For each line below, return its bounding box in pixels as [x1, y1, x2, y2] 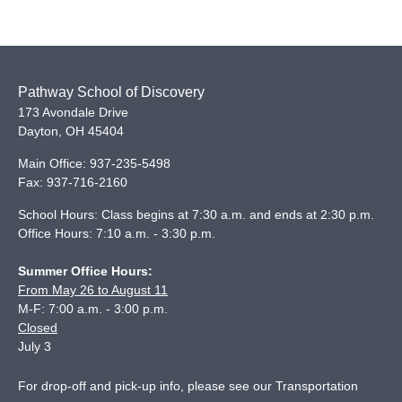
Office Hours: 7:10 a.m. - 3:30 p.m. [18, 226, 215, 240]
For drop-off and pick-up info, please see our [18, 379, 275, 393]
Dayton [18, 124, 58, 138]
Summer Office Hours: [18, 264, 153, 278]
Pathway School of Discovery [18, 84, 205, 100]
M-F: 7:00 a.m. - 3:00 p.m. [18, 301, 168, 316]
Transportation [275, 379, 358, 393]
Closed [18, 320, 57, 335]
